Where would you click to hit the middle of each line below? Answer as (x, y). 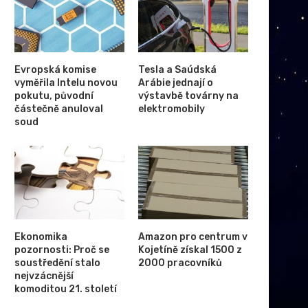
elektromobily (172, 109)
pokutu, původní (54, 96)
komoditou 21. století (66, 289)
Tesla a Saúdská (178, 70)
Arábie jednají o (176, 83)
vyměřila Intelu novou (66, 83)
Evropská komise (55, 70)
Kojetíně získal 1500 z (190, 250)
